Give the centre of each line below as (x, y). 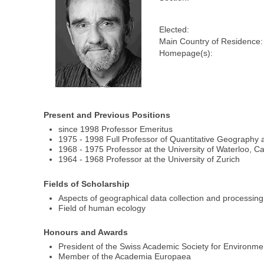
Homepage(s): (186, 53)
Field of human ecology (102, 208)
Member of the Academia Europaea (125, 257)
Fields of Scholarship (87, 184)
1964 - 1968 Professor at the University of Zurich (149, 159)
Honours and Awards (86, 232)
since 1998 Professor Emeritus (116, 129)
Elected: (174, 30)
